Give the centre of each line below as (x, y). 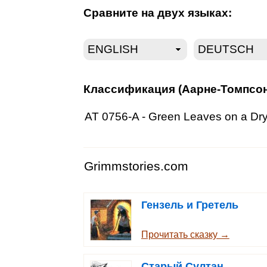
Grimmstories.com (136, 166)
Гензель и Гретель (190, 205)
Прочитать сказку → (185, 234)
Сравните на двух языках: (158, 13)
